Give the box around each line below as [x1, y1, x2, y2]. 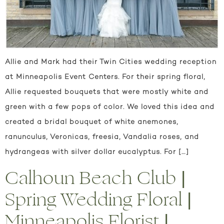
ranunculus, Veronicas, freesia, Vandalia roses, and [5, 133, 199, 141]
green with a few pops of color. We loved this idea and [5, 103, 214, 111]
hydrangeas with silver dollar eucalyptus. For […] [5, 148, 189, 156]
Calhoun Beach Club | [5, 164, 186, 192]
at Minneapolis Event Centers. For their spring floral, [5, 73, 205, 81]
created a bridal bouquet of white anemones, [5, 118, 178, 126]
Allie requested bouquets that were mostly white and [5, 88, 208, 96]
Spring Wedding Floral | [5, 185, 192, 213]
